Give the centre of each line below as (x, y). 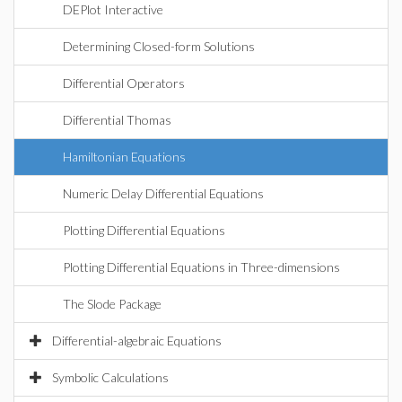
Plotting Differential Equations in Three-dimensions (201, 267)
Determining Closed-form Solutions (159, 46)
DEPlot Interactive (113, 9)
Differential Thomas (117, 120)
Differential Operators (124, 83)
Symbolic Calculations (110, 377)
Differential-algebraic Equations (137, 341)
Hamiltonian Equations (124, 157)
